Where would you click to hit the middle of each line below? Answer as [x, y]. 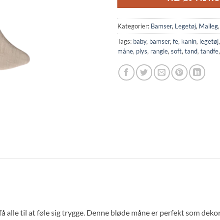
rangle [159, 51]
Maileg [208, 26]
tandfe [209, 51]
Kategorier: [134, 26]
